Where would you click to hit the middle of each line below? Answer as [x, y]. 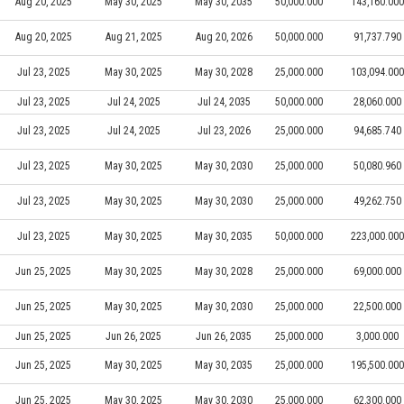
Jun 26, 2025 [133, 336]
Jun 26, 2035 [224, 336]
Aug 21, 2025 [133, 37]
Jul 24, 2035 [224, 101]
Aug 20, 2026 [224, 37]
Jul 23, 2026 [224, 130]
